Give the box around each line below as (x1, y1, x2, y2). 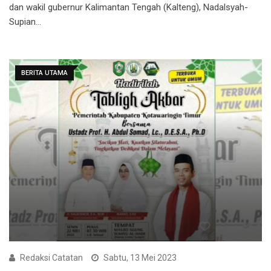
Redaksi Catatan (20, 253, 83, 263)
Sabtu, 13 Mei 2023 (103, 253, 177, 263)
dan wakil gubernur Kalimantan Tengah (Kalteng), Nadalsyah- (9, 1, 248, 13)
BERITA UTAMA (21, 68, 68, 77)
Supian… (9, 16, 41, 27)
